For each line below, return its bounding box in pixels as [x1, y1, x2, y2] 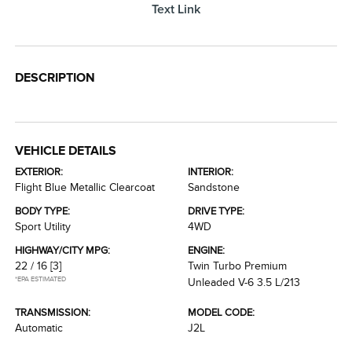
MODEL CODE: [188, 306, 255, 319]
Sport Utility [15, 221, 71, 233]
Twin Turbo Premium [188, 260, 287, 273]
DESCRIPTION [15, 71, 96, 86]
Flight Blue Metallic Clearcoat [15, 181, 156, 194]
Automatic [15, 322, 64, 335]
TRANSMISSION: [15, 306, 91, 319]
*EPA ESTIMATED [15, 275, 67, 284]
